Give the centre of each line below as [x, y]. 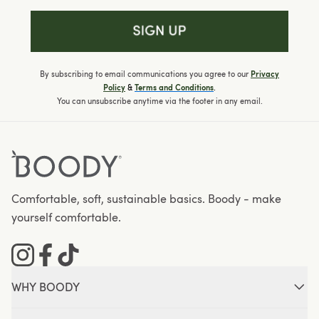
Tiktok [72, 274]
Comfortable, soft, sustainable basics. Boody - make [146, 198]
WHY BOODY [46, 287]
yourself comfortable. [66, 217]
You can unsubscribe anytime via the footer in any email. [159, 100]
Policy [114, 87]
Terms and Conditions [174, 87]
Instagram [38, 274]
